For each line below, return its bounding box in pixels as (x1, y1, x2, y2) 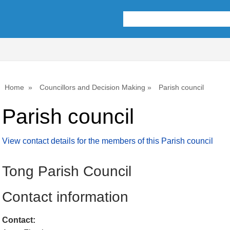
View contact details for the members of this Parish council (2, 137, 213, 146)
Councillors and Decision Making (40, 83, 145, 91)
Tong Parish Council (2, 163, 131, 179)
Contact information (2, 188, 128, 205)
